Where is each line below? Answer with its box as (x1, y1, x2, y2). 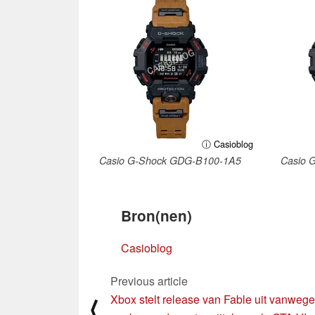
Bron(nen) (121, 205, 192, 226)
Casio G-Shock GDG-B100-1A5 (99, 153, 241, 167)
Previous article (110, 272, 188, 289)
